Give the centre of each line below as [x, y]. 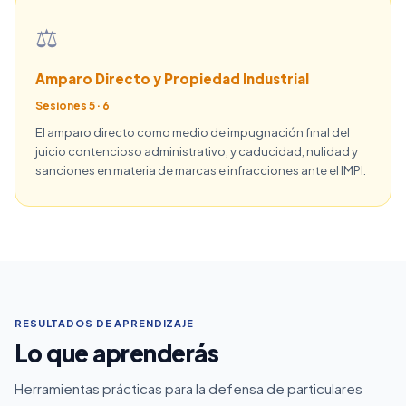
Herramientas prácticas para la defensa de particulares [188, 388]
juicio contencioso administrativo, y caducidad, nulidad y [197, 151]
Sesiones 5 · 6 [72, 106]
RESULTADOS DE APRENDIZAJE [104, 323]
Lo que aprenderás [117, 353]
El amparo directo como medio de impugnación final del [193, 132]
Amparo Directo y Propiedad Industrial [172, 78]
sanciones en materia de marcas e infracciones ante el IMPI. [201, 170]
